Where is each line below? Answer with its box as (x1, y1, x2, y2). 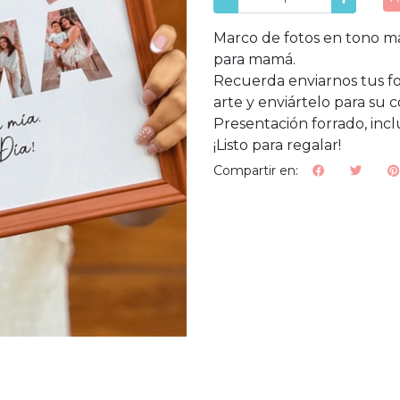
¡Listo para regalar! (213, 137, 341, 154)
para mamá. (213, 51, 296, 69)
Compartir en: (213, 162, 298, 179)
